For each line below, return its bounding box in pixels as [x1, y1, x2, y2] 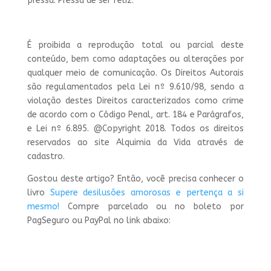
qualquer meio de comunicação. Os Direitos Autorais [27, 68, 244, 79]
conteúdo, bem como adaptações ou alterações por [27, 54, 244, 65]
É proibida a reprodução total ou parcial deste [27, 40, 244, 51]
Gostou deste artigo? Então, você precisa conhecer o [27, 174, 244, 184]
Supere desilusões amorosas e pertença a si [50, 188, 244, 198]
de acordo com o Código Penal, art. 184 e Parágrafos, [27, 109, 244, 120]
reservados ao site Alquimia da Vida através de [27, 137, 244, 148]
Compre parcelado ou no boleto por [59, 201, 244, 212]
